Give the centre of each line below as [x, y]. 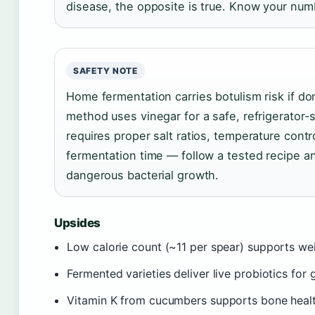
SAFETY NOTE [105, 70]
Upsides [78, 223]
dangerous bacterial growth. [143, 175]
